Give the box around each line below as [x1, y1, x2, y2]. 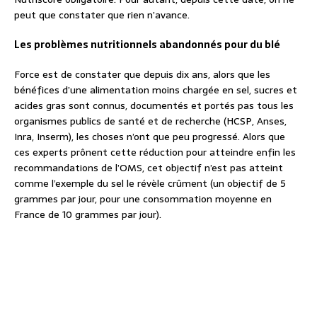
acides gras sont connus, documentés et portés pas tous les [14, 98, 294, 114]
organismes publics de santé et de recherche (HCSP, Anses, [14, 113, 287, 129]
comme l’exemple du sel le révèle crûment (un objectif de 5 [14, 175, 286, 192]
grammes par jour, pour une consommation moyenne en [14, 191, 272, 207]
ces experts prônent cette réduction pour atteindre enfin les [14, 144, 296, 161]
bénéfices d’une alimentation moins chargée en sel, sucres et [14, 82, 297, 98]
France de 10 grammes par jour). [14, 207, 161, 223]
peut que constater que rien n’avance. [14, 7, 190, 23]
